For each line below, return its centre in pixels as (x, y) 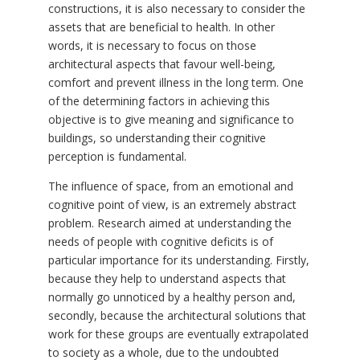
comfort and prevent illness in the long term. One (176, 83)
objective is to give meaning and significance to (171, 120)
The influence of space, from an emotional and (170, 186)
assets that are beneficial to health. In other (161, 27)
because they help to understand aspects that (167, 279)
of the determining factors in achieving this (159, 101)
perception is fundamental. (117, 157)
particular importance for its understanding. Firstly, (178, 260)
